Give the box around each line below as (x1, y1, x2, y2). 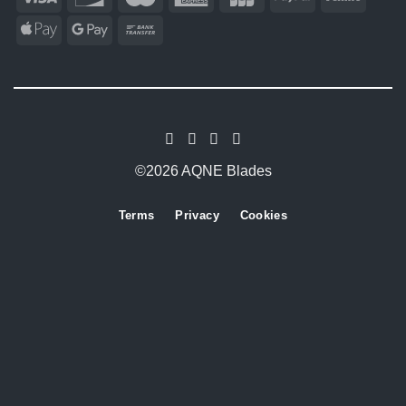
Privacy (175, 208, 219, 223)
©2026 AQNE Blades (134, 163, 272, 179)
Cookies (239, 208, 288, 223)
